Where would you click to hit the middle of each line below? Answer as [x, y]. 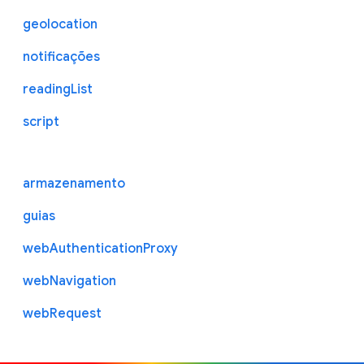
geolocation [60, 24]
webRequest [62, 313]
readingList [58, 89]
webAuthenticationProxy [100, 248]
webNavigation [69, 281]
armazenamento [74, 183]
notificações [61, 56]
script [41, 121]
